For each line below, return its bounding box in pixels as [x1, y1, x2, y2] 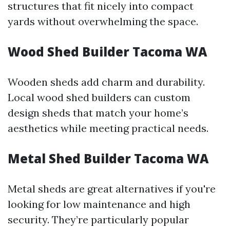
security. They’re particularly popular [8, 213, 189, 226]
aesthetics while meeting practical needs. [8, 122, 208, 135]
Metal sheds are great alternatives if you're [8, 182, 216, 195]
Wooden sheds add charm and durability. [8, 75, 205, 88]
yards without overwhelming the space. [8, 15, 198, 28]
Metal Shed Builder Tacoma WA [8, 150, 208, 167]
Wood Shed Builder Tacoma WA [8, 43, 207, 60]
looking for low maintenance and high [8, 198, 190, 210]
